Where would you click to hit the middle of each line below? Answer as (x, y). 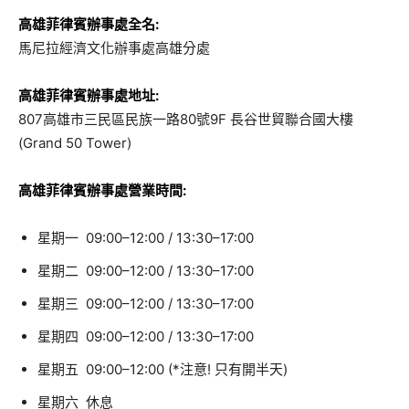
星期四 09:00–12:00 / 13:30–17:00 (146, 336)
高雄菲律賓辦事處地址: (90, 95)
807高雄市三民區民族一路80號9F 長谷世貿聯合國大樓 (186, 119)
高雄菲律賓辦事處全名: (89, 24)
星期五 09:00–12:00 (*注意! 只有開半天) (163, 369)
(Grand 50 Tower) (75, 143)
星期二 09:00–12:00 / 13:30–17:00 (146, 271)
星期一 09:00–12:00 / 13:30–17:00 (146, 238)
